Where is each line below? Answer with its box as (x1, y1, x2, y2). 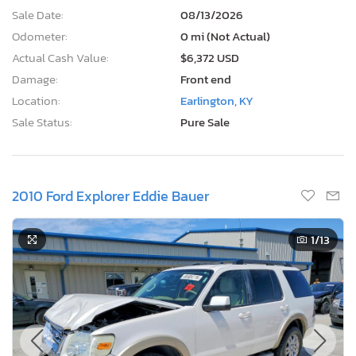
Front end (180, 69, 231, 88)
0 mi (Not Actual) (180, 26, 270, 45)
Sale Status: (12, 112, 72, 131)
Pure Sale (180, 112, 230, 131)
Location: (12, 91, 60, 110)
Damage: (12, 69, 58, 88)
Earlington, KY (180, 91, 253, 110)
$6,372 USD (180, 48, 239, 67)
